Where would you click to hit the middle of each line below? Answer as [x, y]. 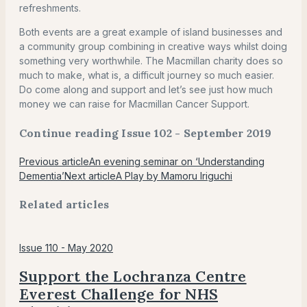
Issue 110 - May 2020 [66, 247]
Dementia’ [42, 176]
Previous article [54, 161]
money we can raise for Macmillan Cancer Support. [134, 104]
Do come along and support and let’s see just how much [146, 90]
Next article [90, 176]
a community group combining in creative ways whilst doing [153, 47]
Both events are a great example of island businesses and [151, 32]
